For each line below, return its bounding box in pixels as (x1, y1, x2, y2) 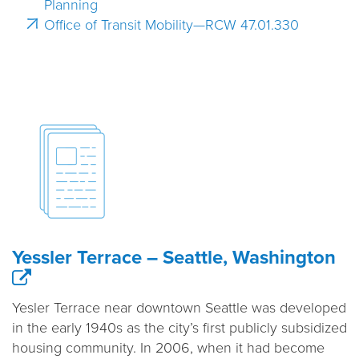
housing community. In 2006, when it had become (12, 338, 325, 357)
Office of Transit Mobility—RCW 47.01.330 (44, 15, 299, 34)
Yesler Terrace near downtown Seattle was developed (12, 298, 346, 317)
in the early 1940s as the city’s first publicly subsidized (12, 318, 347, 337)
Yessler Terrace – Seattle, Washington (12, 245, 336, 269)
